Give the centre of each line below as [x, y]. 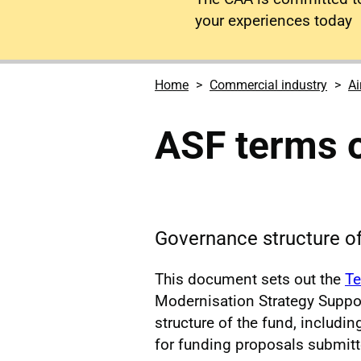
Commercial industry [268, 85]
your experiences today [274, 21]
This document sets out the [250, 279]
